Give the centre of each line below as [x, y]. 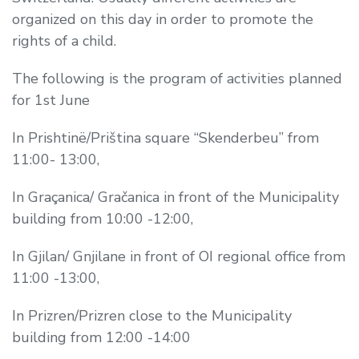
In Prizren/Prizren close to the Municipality [152, 315]
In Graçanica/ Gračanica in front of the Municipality [175, 197]
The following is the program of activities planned [177, 78]
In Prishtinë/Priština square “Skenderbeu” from [165, 137]
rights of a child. [64, 40]
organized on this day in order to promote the [163, 19]
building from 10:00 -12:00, [103, 218]
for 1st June [51, 100]
